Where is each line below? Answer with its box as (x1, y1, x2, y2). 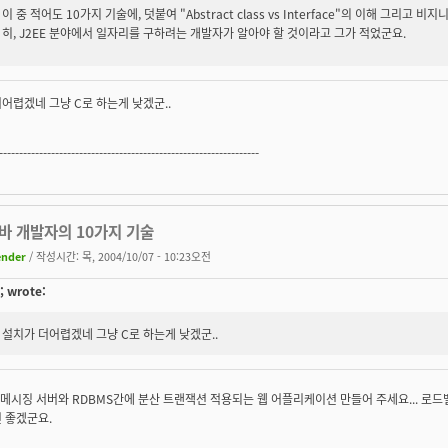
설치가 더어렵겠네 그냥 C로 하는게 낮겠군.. (2, 324, 218, 342)
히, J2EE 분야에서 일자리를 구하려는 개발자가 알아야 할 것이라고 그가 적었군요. (2, 23, 406, 41)
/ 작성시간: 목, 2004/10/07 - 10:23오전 (26, 247, 211, 264)
